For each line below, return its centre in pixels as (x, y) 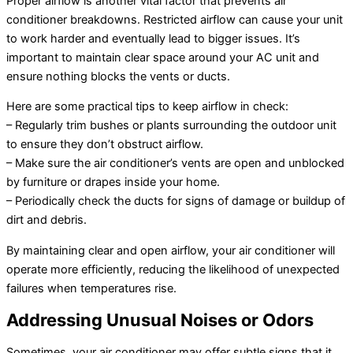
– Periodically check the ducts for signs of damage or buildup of (176, 201)
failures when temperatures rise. (91, 288)
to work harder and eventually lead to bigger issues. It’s (153, 38)
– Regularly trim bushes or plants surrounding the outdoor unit (171, 126)
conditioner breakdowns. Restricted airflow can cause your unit (175, 19)
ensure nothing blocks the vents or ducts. (118, 76)
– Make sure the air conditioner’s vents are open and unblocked (175, 163)
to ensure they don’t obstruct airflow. (105, 145)
